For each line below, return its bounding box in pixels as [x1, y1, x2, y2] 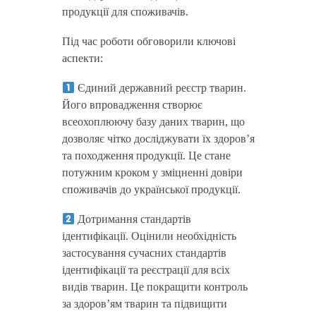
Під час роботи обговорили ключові [61, 35, 236, 47]
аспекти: [61, 52, 106, 64]
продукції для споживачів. [61, 6, 188, 18]
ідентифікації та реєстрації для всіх [61, 264, 230, 276]
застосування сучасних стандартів [61, 247, 226, 259]
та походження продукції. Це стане [61, 150, 231, 162]
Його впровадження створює [61, 99, 202, 111]
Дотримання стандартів [74, 213, 191, 225]
